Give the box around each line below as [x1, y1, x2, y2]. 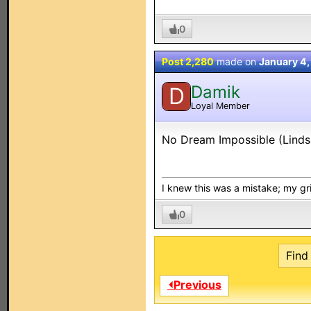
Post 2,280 [162, 56, 214, 67]
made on [214, 56, 259, 67]
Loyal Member [191, 100, 250, 111]
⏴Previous [167, 278, 221, 292]
